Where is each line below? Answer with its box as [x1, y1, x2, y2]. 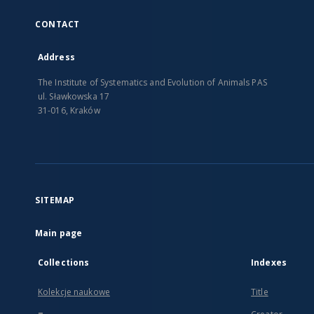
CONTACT [35, 18, 80, 30]
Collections [38, 257, 90, 268]
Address [38, 51, 75, 63]
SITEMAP [35, 194, 75, 206]
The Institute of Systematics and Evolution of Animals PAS [38, 76, 267, 88]
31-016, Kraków [38, 104, 100, 116]
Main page [35, 227, 83, 239]
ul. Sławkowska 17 [38, 90, 110, 102]
